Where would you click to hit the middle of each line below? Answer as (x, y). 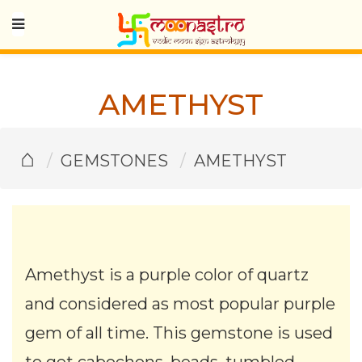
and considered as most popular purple (180, 304)
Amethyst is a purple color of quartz (167, 275)
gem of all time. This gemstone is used (179, 333)
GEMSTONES (114, 161)
